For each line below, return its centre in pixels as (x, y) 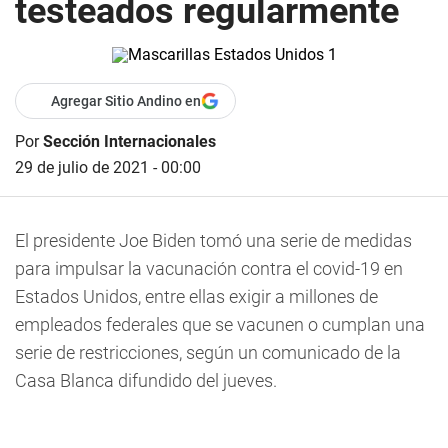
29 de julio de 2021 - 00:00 (108, 167)
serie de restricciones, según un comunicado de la (208, 352)
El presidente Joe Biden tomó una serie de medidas (213, 240)
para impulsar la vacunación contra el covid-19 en (209, 268)
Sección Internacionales (129, 141)
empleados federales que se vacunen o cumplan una (220, 324)
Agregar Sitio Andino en (126, 101)
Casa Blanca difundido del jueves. (146, 380)
